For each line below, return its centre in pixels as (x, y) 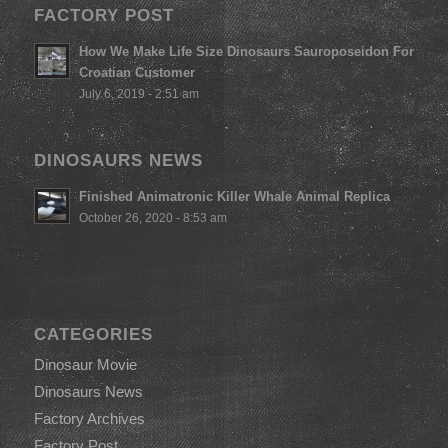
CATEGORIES (93, 333)
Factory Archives (89, 418)
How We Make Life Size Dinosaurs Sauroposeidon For (246, 51)
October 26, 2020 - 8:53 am (152, 217)
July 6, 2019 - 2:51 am (138, 93)
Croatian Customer (136, 72)
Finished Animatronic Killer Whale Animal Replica (234, 196)
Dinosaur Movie (85, 364)
